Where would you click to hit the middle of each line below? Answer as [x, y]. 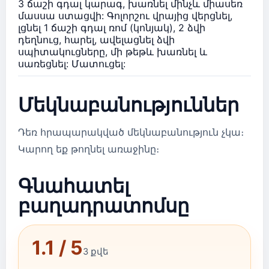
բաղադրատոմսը [104, 205]
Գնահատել [74, 185]
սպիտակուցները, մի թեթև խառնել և [113, 52]
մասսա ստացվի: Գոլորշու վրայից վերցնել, [125, 16]
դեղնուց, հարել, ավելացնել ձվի [96, 40]
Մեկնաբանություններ [128, 104]
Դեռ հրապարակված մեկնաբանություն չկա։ [131, 132]
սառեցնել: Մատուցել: [72, 64]
